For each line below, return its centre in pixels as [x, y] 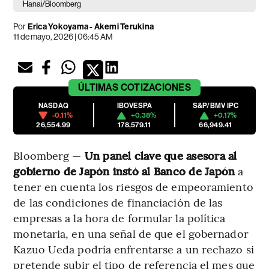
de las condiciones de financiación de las [118, 202]
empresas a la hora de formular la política [119, 218]
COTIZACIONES [156, 88]
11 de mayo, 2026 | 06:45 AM [63, 37]
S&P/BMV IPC [216, 106]
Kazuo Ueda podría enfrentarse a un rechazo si [134, 249]
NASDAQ [53, 106]
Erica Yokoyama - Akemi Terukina [90, 27]
